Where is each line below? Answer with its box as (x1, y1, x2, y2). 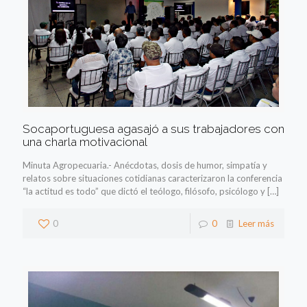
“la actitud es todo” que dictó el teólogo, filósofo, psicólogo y (23, 185, 265, 197)
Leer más (238, 217, 274, 229)
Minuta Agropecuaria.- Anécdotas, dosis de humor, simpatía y (23, 159, 267, 171)
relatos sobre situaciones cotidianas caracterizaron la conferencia (23, 172, 282, 184)
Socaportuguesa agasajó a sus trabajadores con (23, 121, 284, 136)
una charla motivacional (23, 134, 147, 149)
